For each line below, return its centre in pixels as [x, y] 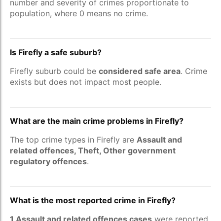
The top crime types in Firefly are [73, 140]
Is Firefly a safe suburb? [56, 52]
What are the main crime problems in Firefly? [97, 121]
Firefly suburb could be [54, 71]
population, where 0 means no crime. [79, 13]
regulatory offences [48, 161]
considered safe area [140, 71]
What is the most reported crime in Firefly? [93, 200]
